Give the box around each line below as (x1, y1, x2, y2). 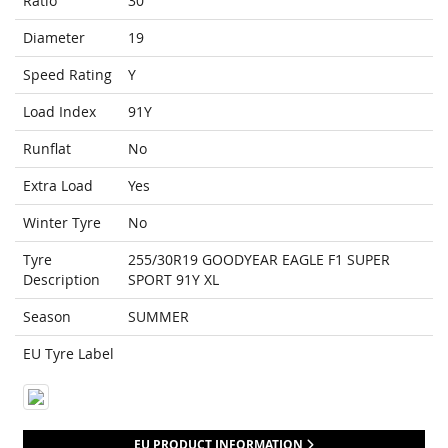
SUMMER (128, 307, 189, 327)
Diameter (23, 28, 85, 48)
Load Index (23, 102, 96, 122)
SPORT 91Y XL (128, 270, 219, 290)
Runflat (23, 139, 71, 159)
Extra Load (23, 176, 93, 196)
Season (23, 307, 71, 327)
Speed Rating (23, 65, 112, 85)
